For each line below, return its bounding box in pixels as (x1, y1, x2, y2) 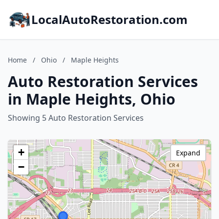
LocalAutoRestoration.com (31, 11, 188, 27)
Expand (176, 148, 200, 157)
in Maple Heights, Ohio (8, 89, 175, 109)
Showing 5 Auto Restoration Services (8, 112, 144, 123)
